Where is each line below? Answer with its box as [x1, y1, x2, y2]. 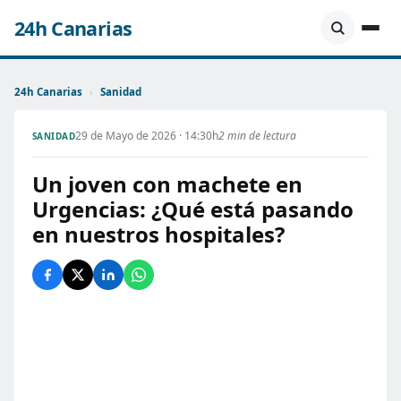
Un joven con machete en [32, 169, 303, 199]
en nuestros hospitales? [32, 219, 285, 249]
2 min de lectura [218, 128, 297, 143]
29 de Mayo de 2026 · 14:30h [75, 128, 219, 143]
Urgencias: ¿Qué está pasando [32, 194, 354, 224]
